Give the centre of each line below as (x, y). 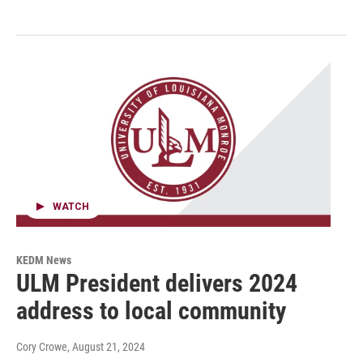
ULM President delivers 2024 (157, 284)
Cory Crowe (42, 347)
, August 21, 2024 (106, 347)
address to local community (151, 311)
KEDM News (44, 261)
